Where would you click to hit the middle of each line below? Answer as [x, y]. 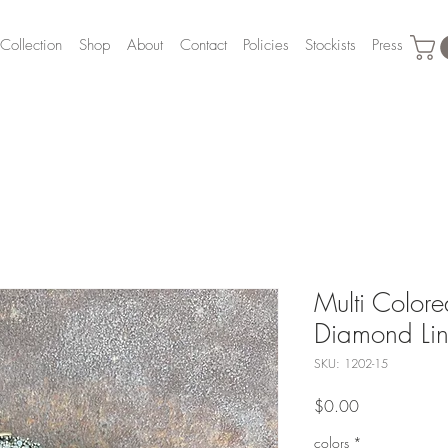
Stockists [330, 45]
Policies [266, 45]
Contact [203, 45]
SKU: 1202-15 [351, 363]
